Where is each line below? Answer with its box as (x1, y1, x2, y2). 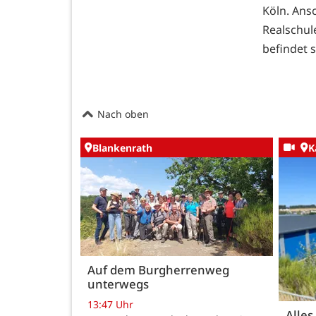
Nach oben (95, 107, 149, 121)
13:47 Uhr (87, 298, 133, 312)
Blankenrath (92, 140, 152, 154)
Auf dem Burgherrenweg (87, 261, 229, 278)
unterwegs (87, 275, 149, 292)
